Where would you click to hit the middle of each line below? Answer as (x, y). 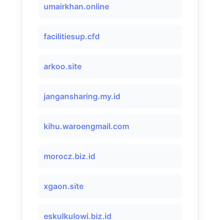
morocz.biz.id (69, 156)
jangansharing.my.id (82, 96)
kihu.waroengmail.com (86, 126)
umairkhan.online (76, 6)
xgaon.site (64, 186)
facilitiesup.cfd (72, 36)
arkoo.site (63, 66)
